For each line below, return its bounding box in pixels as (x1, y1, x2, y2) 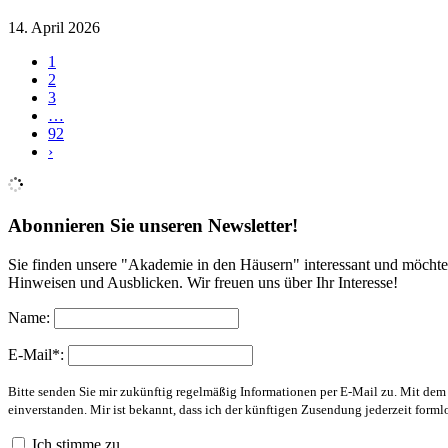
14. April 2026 (8, 19, 100, 37)
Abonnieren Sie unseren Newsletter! (8, 214, 298, 236)
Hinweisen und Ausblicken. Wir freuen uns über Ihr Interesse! (8, 273, 398, 291)
